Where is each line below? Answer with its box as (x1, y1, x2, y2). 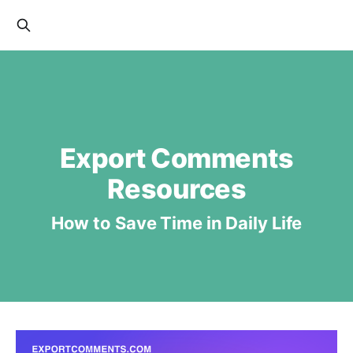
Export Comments (59, 142, 294, 175)
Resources (106, 173, 247, 206)
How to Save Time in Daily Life (50, 213, 303, 234)
